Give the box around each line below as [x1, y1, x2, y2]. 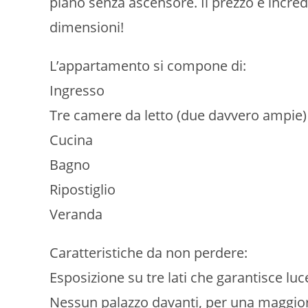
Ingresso [49, 81, 104, 100]
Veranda [49, 205, 102, 223]
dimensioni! [49, 18, 124, 36]
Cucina [49, 131, 93, 149]
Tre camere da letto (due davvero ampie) [49, 106, 307, 124]
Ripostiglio [49, 180, 115, 199]
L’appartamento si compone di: [49, 56, 246, 75]
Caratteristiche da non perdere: [49, 243, 247, 262]
